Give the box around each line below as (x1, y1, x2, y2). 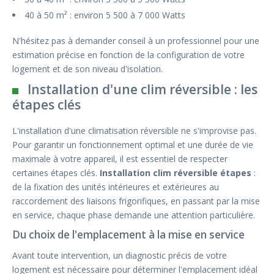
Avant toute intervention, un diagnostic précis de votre (12, 250, 227, 262)
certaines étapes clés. (12, 167, 100, 179)
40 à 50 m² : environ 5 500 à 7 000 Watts (24, 9, 185, 21)
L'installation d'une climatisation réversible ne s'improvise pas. (12, 125, 256, 137)
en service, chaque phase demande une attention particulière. (12, 209, 255, 221)
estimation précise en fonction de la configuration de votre (12, 49, 245, 61)
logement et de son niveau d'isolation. (12, 63, 163, 75)
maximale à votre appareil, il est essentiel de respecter (12, 153, 228, 165)
